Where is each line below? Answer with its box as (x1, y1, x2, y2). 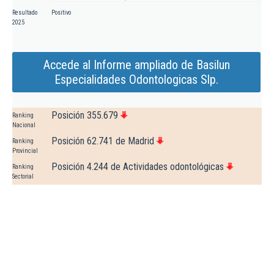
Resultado (12, 9, 37, 17)
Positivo (51, 9, 71, 17)
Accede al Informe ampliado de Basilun (43, 57, 230, 73)
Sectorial (12, 173, 34, 180)
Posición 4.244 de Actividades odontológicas (51, 161, 224, 173)
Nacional (12, 122, 35, 129)
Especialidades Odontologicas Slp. (54, 72, 218, 87)
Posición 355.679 (51, 109, 118, 122)
